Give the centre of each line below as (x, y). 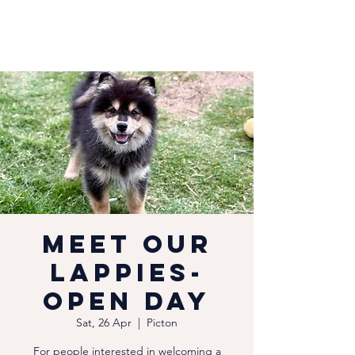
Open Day (127, 301)
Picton (162, 323)
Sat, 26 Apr (104, 323)
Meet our (127, 244)
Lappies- (127, 273)
